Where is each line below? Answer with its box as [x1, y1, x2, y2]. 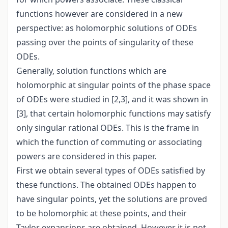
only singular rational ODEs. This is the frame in [16, 122, 199, 134]
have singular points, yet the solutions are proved [16, 193, 207, 205]
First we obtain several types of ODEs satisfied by [16, 165, 205, 177]
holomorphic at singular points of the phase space [16, 79, 211, 91]
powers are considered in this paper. [16, 151, 156, 162]
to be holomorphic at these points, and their [16, 208, 187, 219]
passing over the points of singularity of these [16, 37, 193, 48]
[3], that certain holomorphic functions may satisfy [16, 108, 211, 120]
